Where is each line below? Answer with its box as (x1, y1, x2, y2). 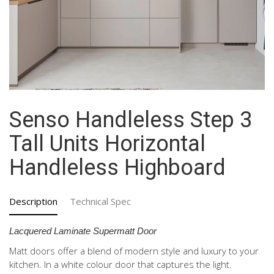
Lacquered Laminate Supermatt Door (9, 225, 157, 236)
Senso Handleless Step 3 (9, 106, 252, 133)
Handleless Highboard (9, 154, 226, 180)
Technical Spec (70, 194, 131, 207)
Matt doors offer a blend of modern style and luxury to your (9, 244, 259, 257)
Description (9, 194, 57, 207)
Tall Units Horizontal (9, 130, 206, 157)
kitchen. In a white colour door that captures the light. (9, 257, 232, 270)
